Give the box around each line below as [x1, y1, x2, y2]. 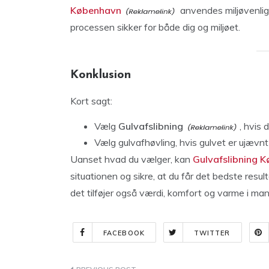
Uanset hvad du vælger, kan [70, 153, 190, 165]
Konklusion [70, 68, 131, 81]
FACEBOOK [103, 228, 145, 237]
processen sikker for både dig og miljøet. [70, 20, 240, 33]
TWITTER [193, 228, 231, 237]
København [70, 4, 121, 16]
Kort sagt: [70, 94, 112, 107]
